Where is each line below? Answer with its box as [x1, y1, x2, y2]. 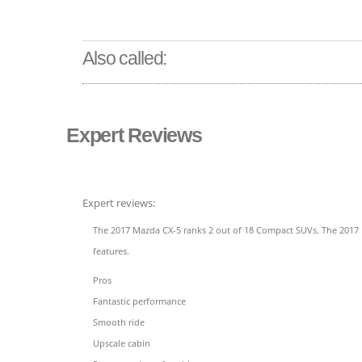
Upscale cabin [93, 337, 150, 350]
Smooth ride [93, 316, 145, 329]
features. [93, 245, 129, 258]
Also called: [82, 48, 167, 69]
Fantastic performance [93, 295, 186, 308]
